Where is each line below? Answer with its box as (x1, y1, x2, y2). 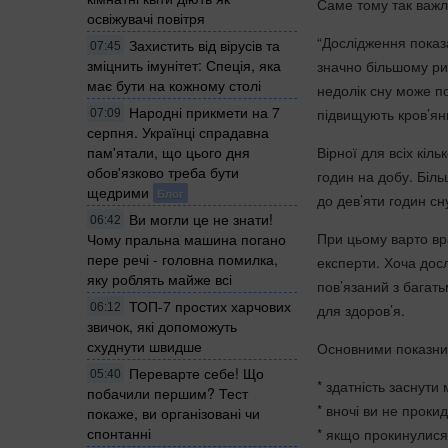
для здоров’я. (317, 299, 405, 320)
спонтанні (87, 422, 151, 443)
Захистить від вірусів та (129, 34, 280, 55)
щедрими (87, 181, 149, 202)
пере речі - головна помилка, (87, 248, 278, 269)
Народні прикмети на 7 (129, 101, 280, 122)
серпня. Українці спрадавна (87, 121, 269, 142)
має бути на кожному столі (87, 74, 261, 95)
